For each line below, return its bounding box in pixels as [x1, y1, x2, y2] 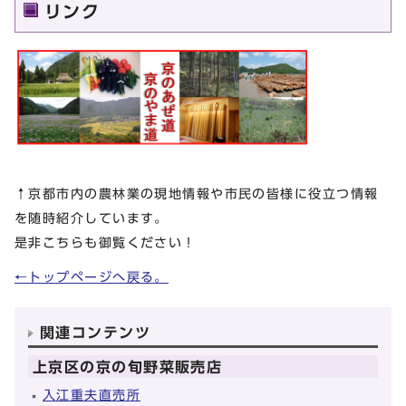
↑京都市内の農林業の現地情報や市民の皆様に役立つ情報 [14, 187, 379, 201]
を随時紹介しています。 [14, 211, 169, 226]
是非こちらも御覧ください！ [14, 236, 197, 250]
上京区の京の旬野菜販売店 [33, 360, 223, 375]
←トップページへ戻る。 [14, 270, 169, 285]
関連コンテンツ [40, 325, 151, 341]
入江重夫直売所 [43, 388, 141, 402]
